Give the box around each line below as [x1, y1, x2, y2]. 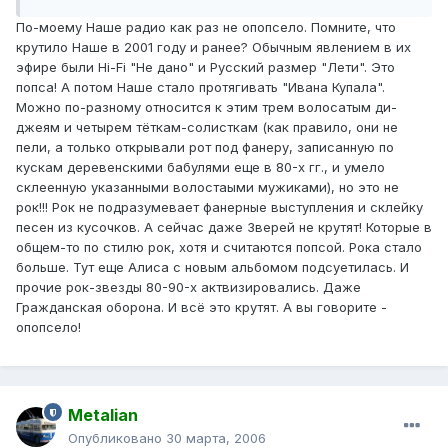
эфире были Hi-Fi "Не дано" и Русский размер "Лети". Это [16, 58, 395, 75]
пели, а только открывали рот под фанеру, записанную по [16, 138, 394, 155]
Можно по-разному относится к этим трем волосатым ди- [16, 98, 397, 115]
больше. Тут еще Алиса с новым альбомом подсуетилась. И [16, 258, 409, 275]
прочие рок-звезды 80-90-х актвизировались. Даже [16, 278, 361, 295]
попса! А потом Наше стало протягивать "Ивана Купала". [16, 78, 385, 95]
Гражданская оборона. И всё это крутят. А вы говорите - [16, 298, 387, 315]
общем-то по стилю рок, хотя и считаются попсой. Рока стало [16, 238, 422, 255]
